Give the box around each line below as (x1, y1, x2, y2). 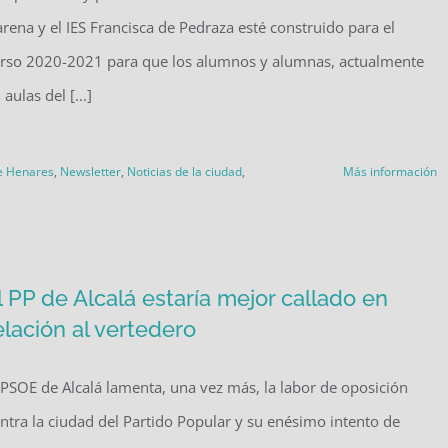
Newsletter (60, 163, 121, 180)
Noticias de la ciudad (127, 163, 242, 180)
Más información (342, 163, 437, 180)
